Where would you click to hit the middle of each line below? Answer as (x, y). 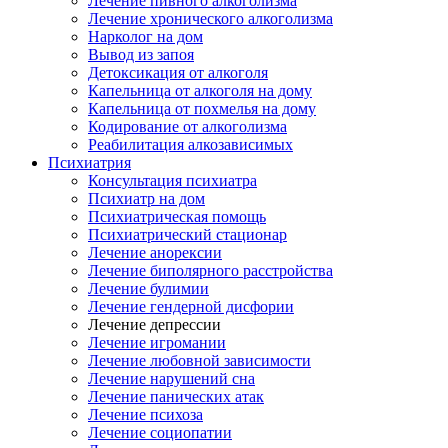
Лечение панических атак (176, 396)
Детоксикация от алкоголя (178, 72)
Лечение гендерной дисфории (191, 306)
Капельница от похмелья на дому (202, 108)
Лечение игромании (157, 342)
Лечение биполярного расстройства (210, 270)
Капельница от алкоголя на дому (200, 90)
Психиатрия (89, 162)
